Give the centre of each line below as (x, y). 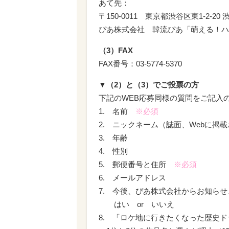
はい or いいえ (136, 204)
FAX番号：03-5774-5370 (140, 64)
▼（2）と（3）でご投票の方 (149, 85)
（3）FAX (116, 50)
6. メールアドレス (132, 178)
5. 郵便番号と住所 (136, 164)
